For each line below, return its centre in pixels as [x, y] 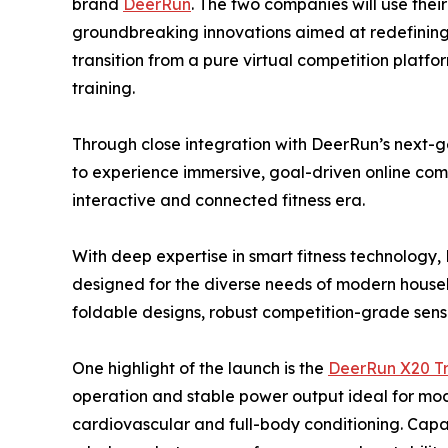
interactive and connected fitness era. [218, 199]
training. [103, 87]
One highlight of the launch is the [200, 367]
